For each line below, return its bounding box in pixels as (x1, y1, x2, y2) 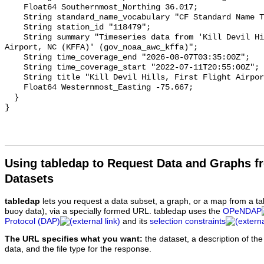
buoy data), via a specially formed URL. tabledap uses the (5, 206, 223, 216)
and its (120, 216, 150, 226)
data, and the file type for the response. (5, 245, 151, 254)
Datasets (5, 171, 54, 185)
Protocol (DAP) (5, 216, 60, 226)
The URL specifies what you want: (5, 235, 143, 244)
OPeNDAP (223, 206, 262, 216)
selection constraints (150, 216, 226, 226)
